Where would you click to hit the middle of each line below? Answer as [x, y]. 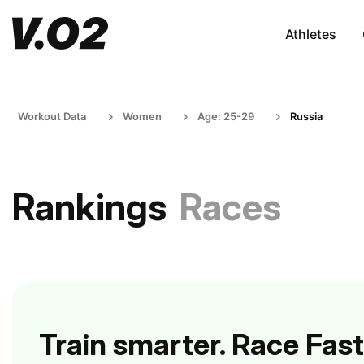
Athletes [310, 34]
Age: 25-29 [226, 116]
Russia [306, 116]
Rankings [89, 207]
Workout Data [52, 116]
